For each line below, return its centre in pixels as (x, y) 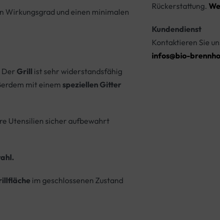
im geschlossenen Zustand (77, 180)
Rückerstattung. (180, 6)
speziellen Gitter (92, 85)
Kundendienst (176, 29)
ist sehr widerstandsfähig (77, 71)
